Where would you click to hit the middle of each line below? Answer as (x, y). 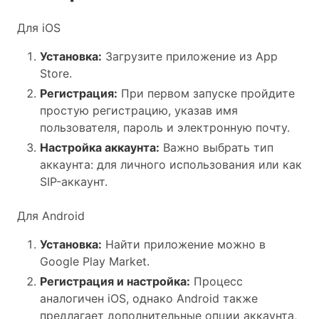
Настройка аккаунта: (100, 147)
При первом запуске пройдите (206, 93)
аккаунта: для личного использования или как (171, 164)
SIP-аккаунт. (74, 182)
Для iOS (39, 28)
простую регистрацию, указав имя (139, 110)
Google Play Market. (95, 261)
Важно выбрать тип (216, 147)
